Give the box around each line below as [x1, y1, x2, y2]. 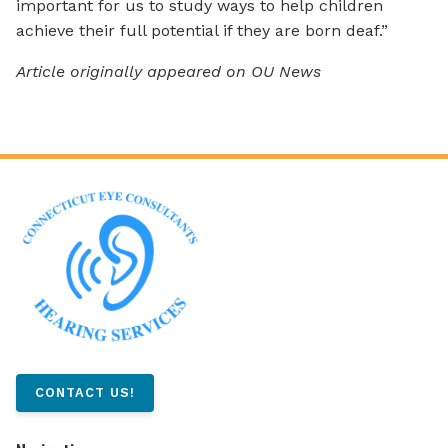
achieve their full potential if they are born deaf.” [16, 21, 388, 41]
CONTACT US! [35, 385, 136, 401]
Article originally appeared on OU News [16, 62, 321, 82]
